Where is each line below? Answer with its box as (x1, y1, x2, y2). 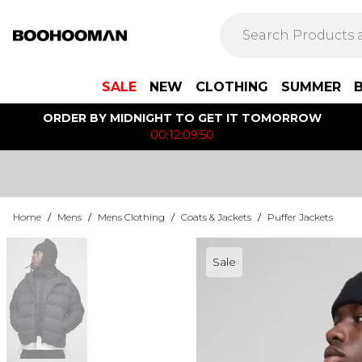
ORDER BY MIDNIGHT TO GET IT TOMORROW (42, 111, 322, 125)
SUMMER (281, 79, 341, 95)
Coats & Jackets (181, 211, 251, 223)
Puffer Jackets (267, 211, 333, 223)
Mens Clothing (98, 211, 165, 223)
